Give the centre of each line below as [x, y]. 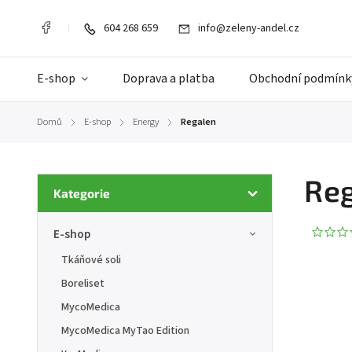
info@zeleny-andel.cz [249, 28]
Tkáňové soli [91, 260]
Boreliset [83, 284]
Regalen [198, 122]
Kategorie [82, 193]
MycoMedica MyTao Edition [125, 331]
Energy [146, 122]
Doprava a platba [169, 79]
